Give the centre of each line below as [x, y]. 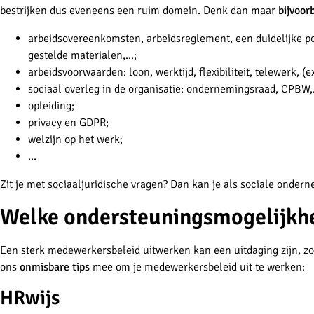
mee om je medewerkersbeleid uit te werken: [197, 267]
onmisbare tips [53, 267]
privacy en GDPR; [68, 123]
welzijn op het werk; [75, 140]
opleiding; [51, 106]
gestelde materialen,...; [82, 56]
